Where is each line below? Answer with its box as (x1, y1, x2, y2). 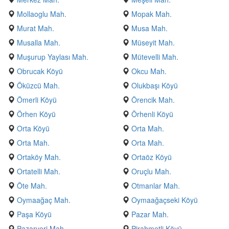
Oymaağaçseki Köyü (131, 195, 198, 205)
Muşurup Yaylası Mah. (17, 52, 88, 62)
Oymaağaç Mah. (17, 195, 71, 205)
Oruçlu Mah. (131, 166, 171, 176)
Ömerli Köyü (17, 95, 57, 105)
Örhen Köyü (17, 109, 56, 119)
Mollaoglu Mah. (17, 9, 66, 19)
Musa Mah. (131, 23, 168, 33)
